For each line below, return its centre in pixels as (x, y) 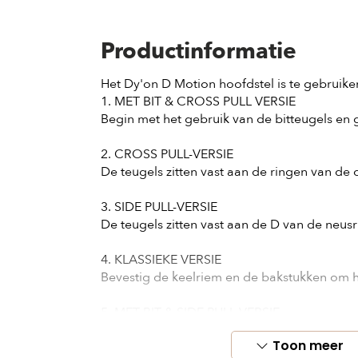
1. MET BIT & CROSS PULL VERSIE (198, 101)
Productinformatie (199, 51)
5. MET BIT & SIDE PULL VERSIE (190, 312)
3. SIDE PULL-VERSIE (159, 207)
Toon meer (308, 345)
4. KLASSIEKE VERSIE (161, 260)
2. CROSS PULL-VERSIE (167, 154)
